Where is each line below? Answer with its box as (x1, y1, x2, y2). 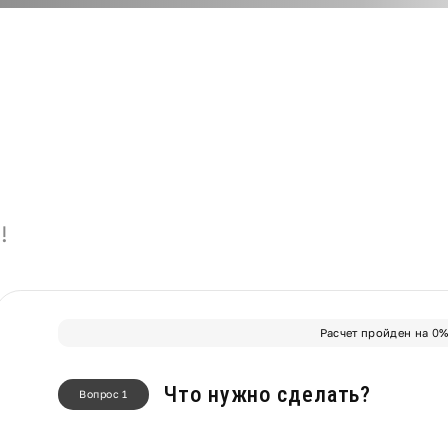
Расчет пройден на (319, 326, 432, 340)
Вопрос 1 (79, 387, 128, 400)
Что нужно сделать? (164, 381, 372, 408)
